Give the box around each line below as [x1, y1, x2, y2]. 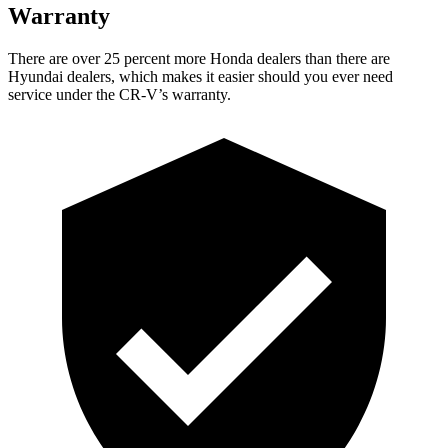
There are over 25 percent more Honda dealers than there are [8, 49, 390, 67]
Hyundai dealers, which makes [8, 67, 202, 85]
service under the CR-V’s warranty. [8, 85, 231, 103]
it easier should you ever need [202, 67, 393, 85]
